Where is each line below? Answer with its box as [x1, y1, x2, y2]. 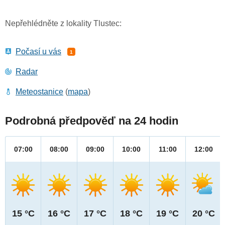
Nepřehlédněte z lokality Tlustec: [5, 19, 122, 28]
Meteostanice [16, 87, 63, 96]
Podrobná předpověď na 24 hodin [5, 115, 178, 128]
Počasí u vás [16, 47, 61, 56]
